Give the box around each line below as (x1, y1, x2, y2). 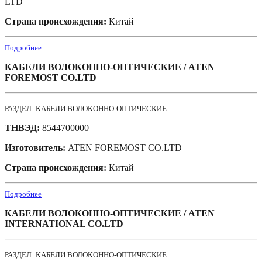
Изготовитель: (5, 143, 68, 153)
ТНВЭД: (5, 123, 42, 133)
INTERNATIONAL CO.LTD (5, 219, 123, 229)
